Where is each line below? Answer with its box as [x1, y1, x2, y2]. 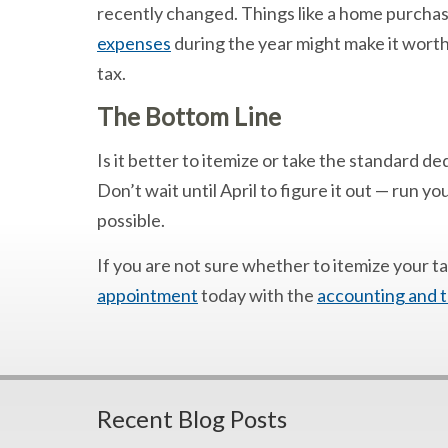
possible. [97, 209, 165, 231]
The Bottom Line [97, 102, 281, 131]
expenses [97, 32, 171, 54]
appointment [97, 284, 198, 306]
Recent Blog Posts [97, 404, 287, 433]
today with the [198, 284, 317, 306]
